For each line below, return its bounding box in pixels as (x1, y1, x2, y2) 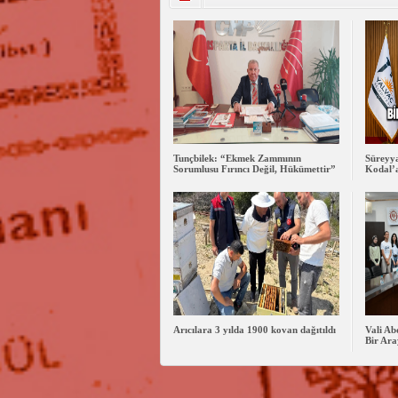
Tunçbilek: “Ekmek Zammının (172, 153, 301, 164)
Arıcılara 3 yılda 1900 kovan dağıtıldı (172, 324, 336, 336)
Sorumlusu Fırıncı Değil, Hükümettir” (172, 163, 336, 175)
